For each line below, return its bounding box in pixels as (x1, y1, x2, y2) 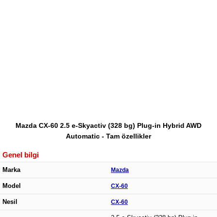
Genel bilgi (2, 150, 39, 159)
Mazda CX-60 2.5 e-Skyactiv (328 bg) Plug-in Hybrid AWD (15, 121, 201, 129)
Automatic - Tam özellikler (66, 132, 151, 140)
